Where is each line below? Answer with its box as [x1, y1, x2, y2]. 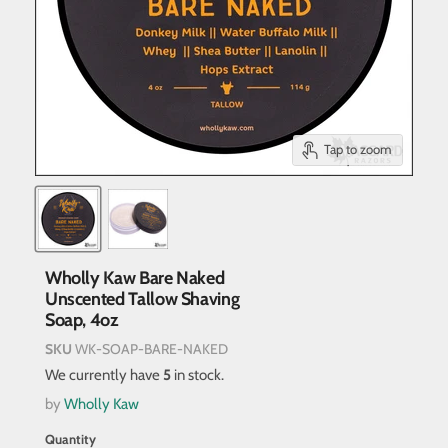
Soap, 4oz [44, 309, 119, 332]
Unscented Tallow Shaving [44, 288, 240, 311]
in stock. [170, 366, 224, 385]
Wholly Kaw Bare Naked [44, 267, 225, 290]
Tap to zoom [323, 141, 392, 158]
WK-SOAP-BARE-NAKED [74, 339, 228, 358]
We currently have [44, 366, 163, 385]
